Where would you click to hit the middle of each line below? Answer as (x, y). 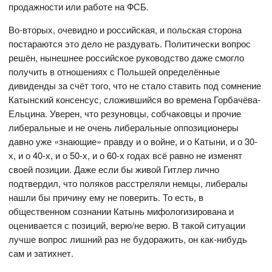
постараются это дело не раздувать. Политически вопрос (130, 44)
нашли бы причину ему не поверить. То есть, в (106, 197)
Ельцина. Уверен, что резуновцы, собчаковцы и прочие (125, 114)
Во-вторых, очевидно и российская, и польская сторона (125, 30)
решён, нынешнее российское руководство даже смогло (127, 58)
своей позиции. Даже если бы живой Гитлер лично (114, 169)
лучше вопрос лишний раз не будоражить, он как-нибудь (128, 239)
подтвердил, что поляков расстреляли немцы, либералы (128, 183)
